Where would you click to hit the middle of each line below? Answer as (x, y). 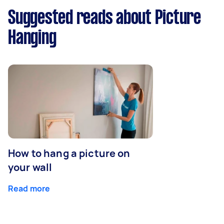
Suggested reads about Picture (104, 18)
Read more (29, 188)
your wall (30, 167)
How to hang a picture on (69, 153)
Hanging (32, 38)
